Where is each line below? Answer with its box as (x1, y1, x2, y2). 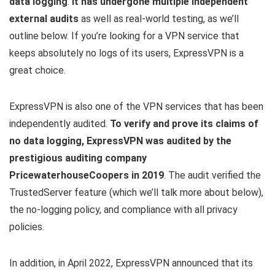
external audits (9, 13, 79, 25)
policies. (9, 221, 44, 233)
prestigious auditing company (9, 152, 147, 165)
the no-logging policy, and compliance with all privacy (9, 204, 238, 216)
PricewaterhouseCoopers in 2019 (9, 169, 164, 182)
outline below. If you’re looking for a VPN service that (9, 30, 239, 42)
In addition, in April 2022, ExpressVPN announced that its (9, 257, 253, 269)
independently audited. (9, 118, 110, 130)
